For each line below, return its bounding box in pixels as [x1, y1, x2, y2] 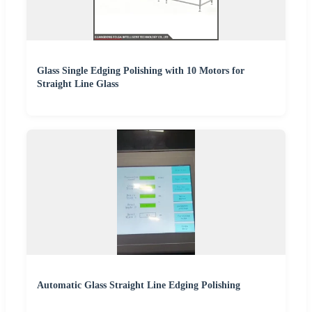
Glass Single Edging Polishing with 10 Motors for [37, 65, 244, 76]
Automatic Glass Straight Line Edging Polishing [37, 279, 240, 290]
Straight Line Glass [37, 78, 118, 89]
